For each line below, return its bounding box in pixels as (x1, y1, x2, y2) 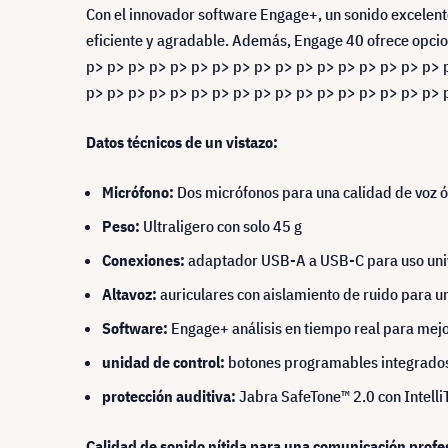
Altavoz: (102, 284, 157, 304)
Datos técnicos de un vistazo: (86, 132, 278, 152)
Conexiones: (102, 250, 185, 270)
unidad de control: (102, 352, 225, 372)
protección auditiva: (102, 386, 239, 406)
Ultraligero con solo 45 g (143, 216, 302, 236)
